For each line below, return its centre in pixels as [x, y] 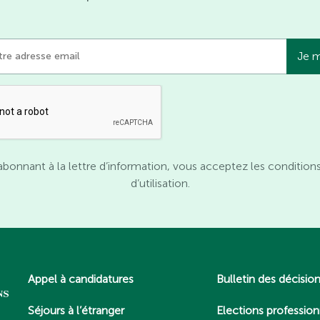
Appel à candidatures [81, 279]
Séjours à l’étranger [76, 310]
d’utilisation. [160, 183]
